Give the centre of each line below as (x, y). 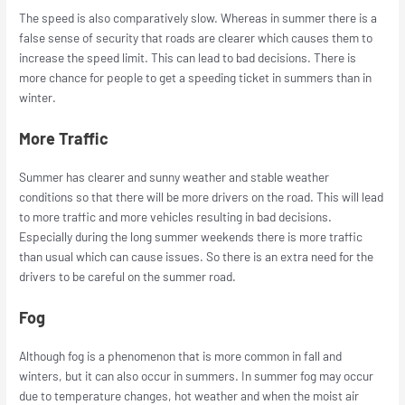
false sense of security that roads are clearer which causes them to (196, 38)
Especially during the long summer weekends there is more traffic (191, 237)
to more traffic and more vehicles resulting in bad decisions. (176, 217)
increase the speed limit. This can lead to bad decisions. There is (188, 58)
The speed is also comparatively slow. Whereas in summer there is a (198, 18)
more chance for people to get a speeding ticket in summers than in (196, 78)
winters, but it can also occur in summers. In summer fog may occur (197, 376)
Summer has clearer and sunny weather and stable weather (174, 177)
